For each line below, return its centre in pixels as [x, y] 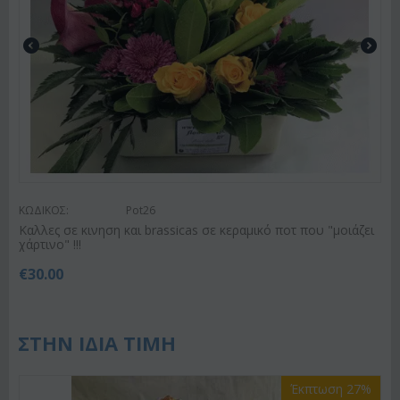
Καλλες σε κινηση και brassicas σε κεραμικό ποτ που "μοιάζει [196, 229]
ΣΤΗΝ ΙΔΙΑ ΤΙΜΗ [97, 342]
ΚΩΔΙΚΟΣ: [44, 210]
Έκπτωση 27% [331, 388]
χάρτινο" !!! [50, 244]
